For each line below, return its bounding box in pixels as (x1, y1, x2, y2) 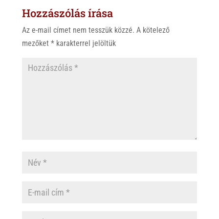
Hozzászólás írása (22, 5, 113, 20)
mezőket (22, 38, 51, 48)
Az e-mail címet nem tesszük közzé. (22, 25, 134, 35)
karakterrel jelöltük (54, 38, 116, 48)
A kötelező (136, 25, 170, 35)
